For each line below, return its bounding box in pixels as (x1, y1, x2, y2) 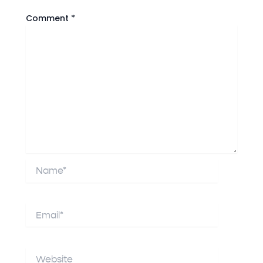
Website (25, 247, 60, 259)
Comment (26, 12, 72, 24)
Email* (25, 203, 52, 215)
